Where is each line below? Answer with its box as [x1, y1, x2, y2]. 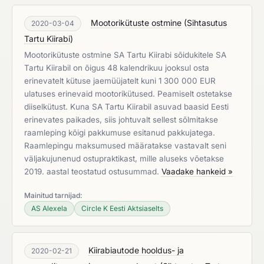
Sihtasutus [187, 18, 227, 28]
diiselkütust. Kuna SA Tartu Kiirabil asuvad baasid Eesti [24, 102, 229, 111]
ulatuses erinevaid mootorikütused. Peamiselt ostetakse [24, 89, 232, 98]
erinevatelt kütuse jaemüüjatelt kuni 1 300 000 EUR [24, 76, 216, 85]
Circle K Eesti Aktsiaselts [81, 204, 163, 213]
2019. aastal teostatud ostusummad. [24, 167, 161, 176]
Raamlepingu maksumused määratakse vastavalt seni [24, 141, 226, 150]
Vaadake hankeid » [161, 167, 233, 176]
